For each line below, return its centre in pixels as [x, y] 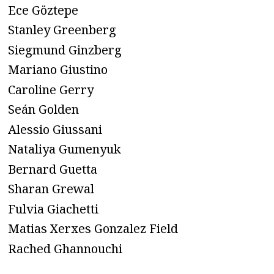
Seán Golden [43, 109]
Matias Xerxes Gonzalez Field [93, 229]
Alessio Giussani [55, 129]
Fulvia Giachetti [53, 209]
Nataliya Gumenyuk [65, 149]
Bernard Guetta [53, 169]
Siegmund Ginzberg [65, 50]
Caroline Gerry [51, 89]
